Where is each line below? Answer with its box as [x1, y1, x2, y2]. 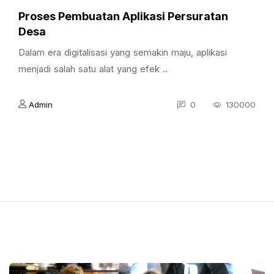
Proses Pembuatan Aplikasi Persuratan [18, 10, 228, 23]
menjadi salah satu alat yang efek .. [18, 63, 168, 75]
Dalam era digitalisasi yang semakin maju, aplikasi [18, 46, 227, 58]
